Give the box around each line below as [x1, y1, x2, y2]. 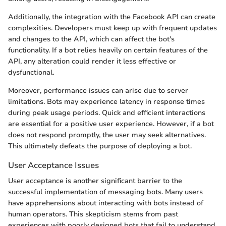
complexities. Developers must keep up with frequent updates [8, 23, 217, 33]
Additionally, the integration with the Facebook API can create [8, 12, 215, 22]
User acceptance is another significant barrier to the [8, 176, 182, 186]
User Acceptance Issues [8, 159, 99, 171]
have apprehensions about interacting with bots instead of [8, 198, 203, 208]
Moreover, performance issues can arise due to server [8, 86, 188, 95]
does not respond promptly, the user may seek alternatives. [8, 130, 206, 140]
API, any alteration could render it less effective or [8, 56, 176, 66]
